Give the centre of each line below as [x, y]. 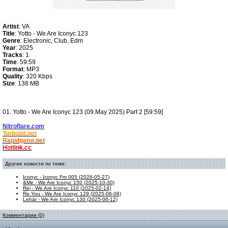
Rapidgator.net [24, 140]
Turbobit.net [20, 133]
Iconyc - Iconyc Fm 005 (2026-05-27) [66, 177]
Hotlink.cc [17, 148]
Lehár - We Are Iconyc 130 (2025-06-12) [70, 199]
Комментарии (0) [23, 215]
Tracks [12, 55]
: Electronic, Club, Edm [52, 41]
